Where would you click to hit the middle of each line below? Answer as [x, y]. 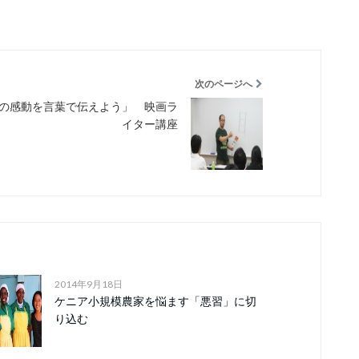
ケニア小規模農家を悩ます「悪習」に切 [155, 301]
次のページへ [224, 84]
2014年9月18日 [88, 284]
